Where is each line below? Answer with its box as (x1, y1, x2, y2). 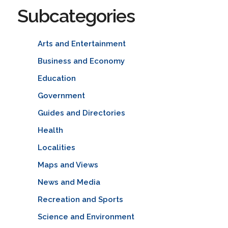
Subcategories (17, 5, 135, 26)
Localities (37, 142, 75, 152)
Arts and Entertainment (37, 39, 126, 48)
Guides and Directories (37, 108, 125, 118)
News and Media (37, 177, 100, 187)
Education (37, 73, 76, 83)
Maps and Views (37, 160, 98, 169)
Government (37, 91, 85, 100)
